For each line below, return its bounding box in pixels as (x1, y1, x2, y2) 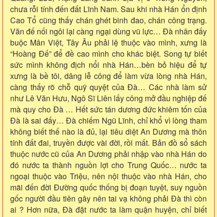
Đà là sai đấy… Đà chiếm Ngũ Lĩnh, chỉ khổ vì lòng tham (10, 114, 207, 126)
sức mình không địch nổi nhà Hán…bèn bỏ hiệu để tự (10, 59, 207, 70)
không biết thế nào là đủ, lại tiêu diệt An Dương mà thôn (10, 125, 207, 137)
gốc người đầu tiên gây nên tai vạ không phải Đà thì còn (10, 192, 207, 204)
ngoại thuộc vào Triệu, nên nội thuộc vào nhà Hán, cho (10, 170, 207, 182)
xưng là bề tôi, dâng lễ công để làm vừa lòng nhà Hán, (10, 70, 207, 81)
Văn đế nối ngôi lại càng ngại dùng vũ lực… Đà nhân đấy (10, 25, 207, 37)
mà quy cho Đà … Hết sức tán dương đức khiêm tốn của (10, 103, 207, 115)
